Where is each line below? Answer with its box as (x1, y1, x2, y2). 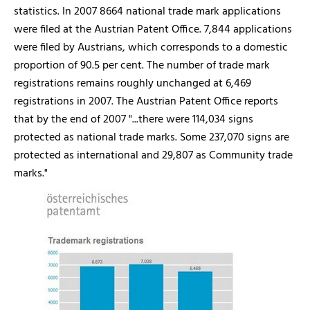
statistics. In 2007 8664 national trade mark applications (14, 3, 281, 21)
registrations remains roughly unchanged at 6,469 (14, 75, 251, 93)
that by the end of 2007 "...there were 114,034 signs (14, 111, 253, 129)
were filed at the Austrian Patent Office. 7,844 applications (14, 21, 292, 39)
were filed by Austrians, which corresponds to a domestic (14, 39, 288, 57)
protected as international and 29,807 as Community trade (14, 147, 293, 165)
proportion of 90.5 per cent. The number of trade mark (14, 57, 270, 75)
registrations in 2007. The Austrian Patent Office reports (14, 93, 278, 111)
